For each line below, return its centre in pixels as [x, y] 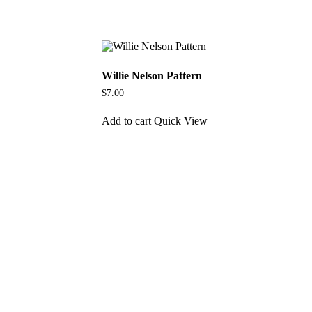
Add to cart [127, 120]
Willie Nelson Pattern [152, 76]
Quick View [181, 120]
